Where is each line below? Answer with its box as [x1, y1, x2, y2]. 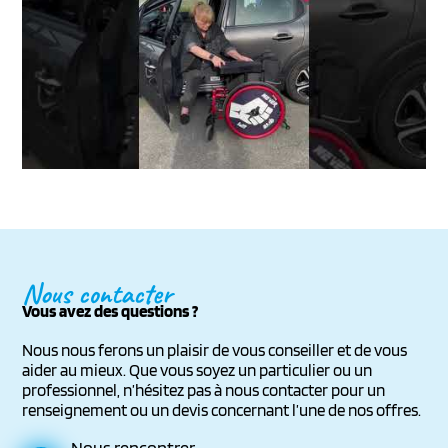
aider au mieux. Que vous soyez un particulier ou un [22, 359, 373, 380]
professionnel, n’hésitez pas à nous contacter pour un [22, 379, 386, 400]
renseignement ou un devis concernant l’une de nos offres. [22, 399, 422, 420]
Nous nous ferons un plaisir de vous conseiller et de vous [22, 339, 408, 360]
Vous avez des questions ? [22, 300, 199, 321]
